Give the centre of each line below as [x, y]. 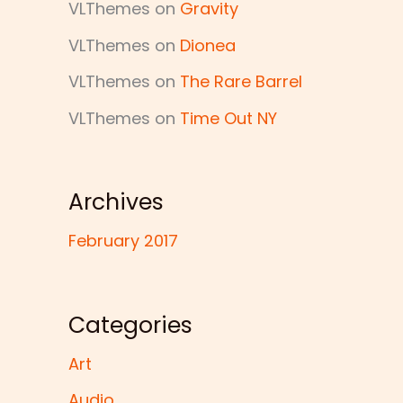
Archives [116, 202]
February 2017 [123, 241]
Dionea [208, 45]
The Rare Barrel [241, 82]
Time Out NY [228, 118]
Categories [130, 325]
